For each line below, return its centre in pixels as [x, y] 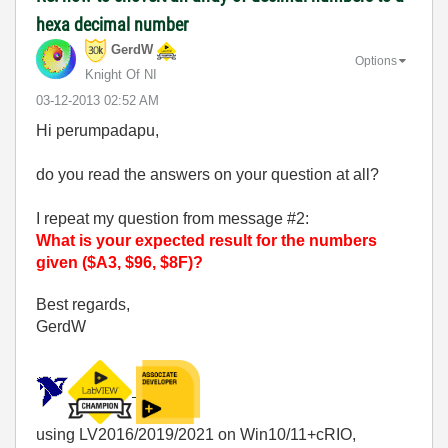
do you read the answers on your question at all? [207, 174]
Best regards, [83, 304]
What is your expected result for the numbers [206, 240]
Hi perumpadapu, [97, 130]
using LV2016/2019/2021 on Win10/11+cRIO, [196, 434]
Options [376, 60]
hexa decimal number [112, 24]
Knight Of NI [121, 74]
